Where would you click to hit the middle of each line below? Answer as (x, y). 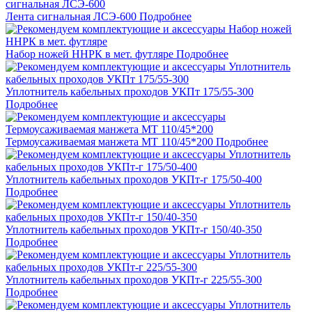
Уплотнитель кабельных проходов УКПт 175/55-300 (130, 92)
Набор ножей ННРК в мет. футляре (89, 54)
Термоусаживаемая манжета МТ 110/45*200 (109, 142)
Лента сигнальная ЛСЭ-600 (71, 17)
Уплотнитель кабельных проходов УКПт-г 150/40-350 (134, 230)
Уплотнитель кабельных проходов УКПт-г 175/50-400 (134, 180)
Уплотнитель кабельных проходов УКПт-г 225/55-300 (134, 280)
